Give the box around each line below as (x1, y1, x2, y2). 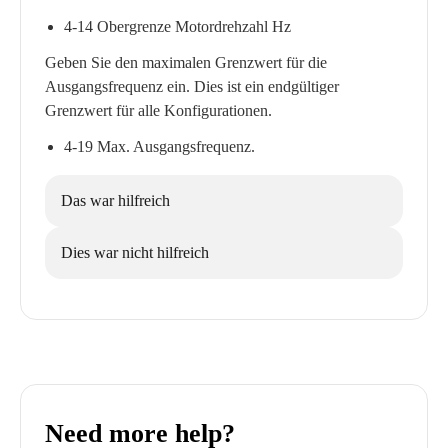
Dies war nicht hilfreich (61, 244, 209, 261)
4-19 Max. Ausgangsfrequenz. (64, 138, 256, 155)
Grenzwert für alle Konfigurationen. (45, 102, 272, 119)
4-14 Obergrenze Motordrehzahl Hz (64, 18, 292, 35)
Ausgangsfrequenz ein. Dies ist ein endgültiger (45, 78, 339, 95)
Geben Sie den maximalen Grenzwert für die (45, 54, 327, 71)
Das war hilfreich (61, 192, 170, 209)
